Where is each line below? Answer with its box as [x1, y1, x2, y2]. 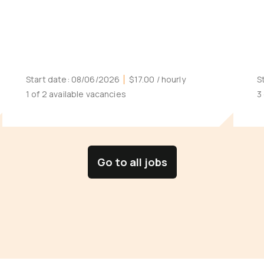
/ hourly [154, 74, 186, 85]
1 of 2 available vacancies [26, 88, 126, 100]
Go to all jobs [97, 155, 167, 169]
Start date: [26, 74, 71, 85]
